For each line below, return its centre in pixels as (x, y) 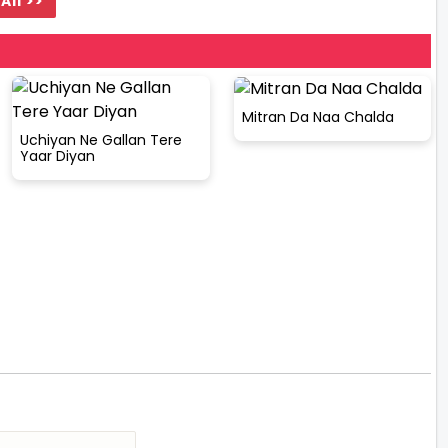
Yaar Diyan (57, 155)
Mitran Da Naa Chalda (317, 117)
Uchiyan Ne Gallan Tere (101, 139)
